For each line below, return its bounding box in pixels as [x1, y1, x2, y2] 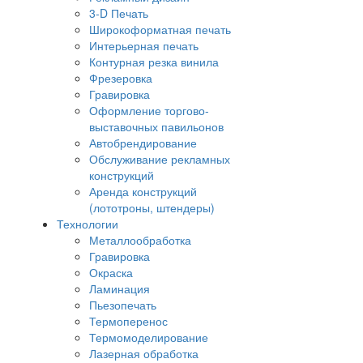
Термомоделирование [89, 329, 208, 346]
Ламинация [89, 280, 150, 297]
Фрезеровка [89, 70, 152, 87]
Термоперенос [89, 313, 168, 330]
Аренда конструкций [89, 183, 197, 200]
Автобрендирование [89, 135, 197, 152]
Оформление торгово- [89, 102, 209, 119]
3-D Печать [89, 5, 148, 22]
